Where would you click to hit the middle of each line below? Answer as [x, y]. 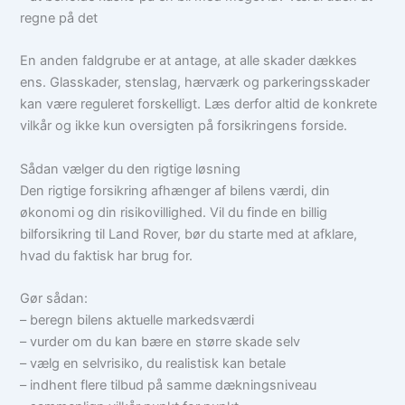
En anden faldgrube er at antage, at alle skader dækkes [189, 61]
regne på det [59, 18]
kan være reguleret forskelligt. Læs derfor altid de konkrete [199, 104]
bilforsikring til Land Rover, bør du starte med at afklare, [189, 234]
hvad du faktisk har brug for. [107, 255]
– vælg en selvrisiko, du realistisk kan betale [153, 363]
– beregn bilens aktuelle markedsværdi [137, 320]
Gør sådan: [54, 298]
